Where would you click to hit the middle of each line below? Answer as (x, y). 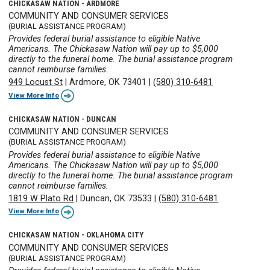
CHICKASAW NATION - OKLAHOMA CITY (76, 235)
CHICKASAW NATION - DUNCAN (63, 119)
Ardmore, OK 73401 (108, 83)
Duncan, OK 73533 (116, 198)
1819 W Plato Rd (41, 198)
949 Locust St (36, 83)
